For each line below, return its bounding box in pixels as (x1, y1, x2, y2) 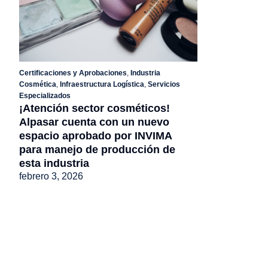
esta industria (19, 157, 89, 169)
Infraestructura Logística (60, 80, 144, 89)
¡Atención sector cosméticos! (19, 102, 170, 114)
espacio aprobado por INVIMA (19, 129, 172, 142)
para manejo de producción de (19, 143, 175, 156)
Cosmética (19, 80, 56, 89)
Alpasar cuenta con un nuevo (19, 115, 169, 128)
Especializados (19, 91, 71, 100)
